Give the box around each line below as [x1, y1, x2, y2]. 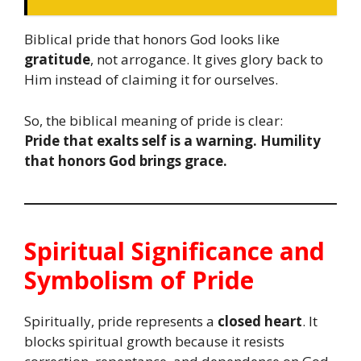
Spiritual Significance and [24, 234, 325, 268]
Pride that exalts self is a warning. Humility [24, 131, 321, 150]
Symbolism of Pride [24, 263, 254, 297]
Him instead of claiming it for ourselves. [24, 70, 278, 89]
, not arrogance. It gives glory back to [90, 50, 323, 69]
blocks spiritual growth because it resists [24, 331, 284, 351]
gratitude [24, 50, 90, 69]
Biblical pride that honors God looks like [24, 30, 280, 49]
